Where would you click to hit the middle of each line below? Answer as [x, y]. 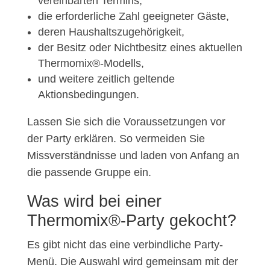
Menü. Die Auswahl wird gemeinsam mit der [132, 262]
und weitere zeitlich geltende [106, 79]
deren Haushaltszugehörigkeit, [111, 32]
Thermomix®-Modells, [91, 64]
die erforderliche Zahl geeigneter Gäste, [133, 17]
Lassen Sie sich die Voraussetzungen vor [126, 122]
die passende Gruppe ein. [89, 173]
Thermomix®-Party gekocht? [131, 221]
